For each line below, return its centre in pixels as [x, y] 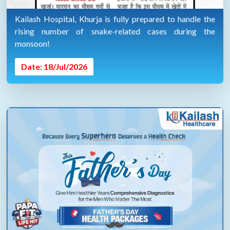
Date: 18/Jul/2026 [54, 66]
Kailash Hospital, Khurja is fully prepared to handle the [115, 19]
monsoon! [32, 43]
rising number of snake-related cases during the [115, 31]
